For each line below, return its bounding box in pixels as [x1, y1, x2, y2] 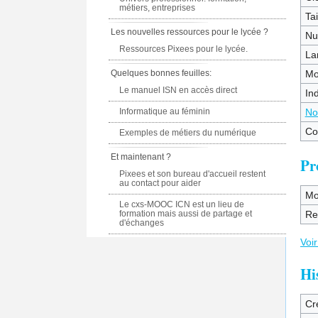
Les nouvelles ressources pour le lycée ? [111, 27, 269, 37]
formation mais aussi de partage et [119, 209, 253, 219]
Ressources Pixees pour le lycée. [119, 44, 248, 54]
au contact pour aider [119, 178, 202, 188]
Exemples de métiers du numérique [119, 128, 257, 138]
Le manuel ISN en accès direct [119, 85, 238, 95]
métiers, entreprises [119, 3, 196, 13]
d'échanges [119, 218, 165, 228]
